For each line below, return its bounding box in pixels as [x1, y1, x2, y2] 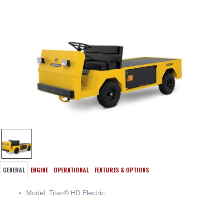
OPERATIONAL [54, 166, 89, 174]
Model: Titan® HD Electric [26, 189, 105, 197]
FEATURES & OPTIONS [94, 166, 149, 174]
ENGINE [31, 166, 48, 174]
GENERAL [3, 166, 25, 174]
